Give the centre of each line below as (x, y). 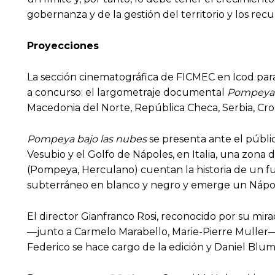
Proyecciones (63, 46)
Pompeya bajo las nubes (87, 139)
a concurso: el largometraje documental (127, 93)
